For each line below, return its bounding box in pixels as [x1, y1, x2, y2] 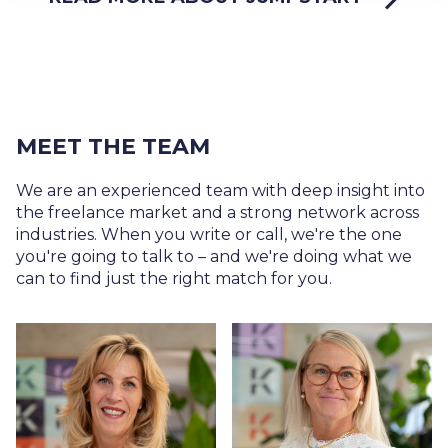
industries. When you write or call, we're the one [16, 225, 402, 245]
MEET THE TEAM [16, 133, 210, 161]
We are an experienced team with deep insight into [16, 181, 425, 201]
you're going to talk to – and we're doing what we [16, 247, 412, 267]
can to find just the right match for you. [16, 269, 332, 289]
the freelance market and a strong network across [16, 203, 419, 223]
